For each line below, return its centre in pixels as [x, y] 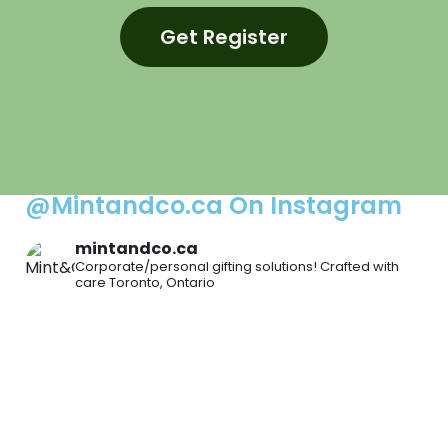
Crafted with [358, 267]
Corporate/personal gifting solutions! [196, 267]
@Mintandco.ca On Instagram [213, 206]
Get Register [224, 37]
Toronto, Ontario [160, 283]
